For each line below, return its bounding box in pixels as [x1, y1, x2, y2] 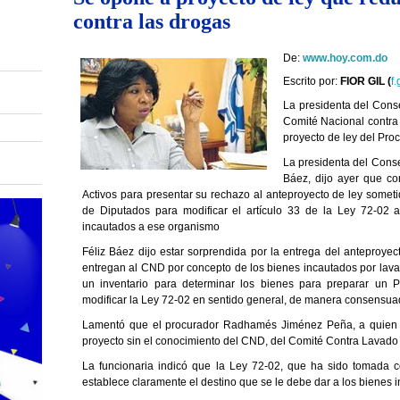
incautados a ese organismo [82, 221, 220, 234]
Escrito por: [283, 75, 340, 88]
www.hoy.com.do [303, 52, 387, 65]
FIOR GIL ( [340, 75, 391, 88]
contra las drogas [73, 9, 230, 33]
